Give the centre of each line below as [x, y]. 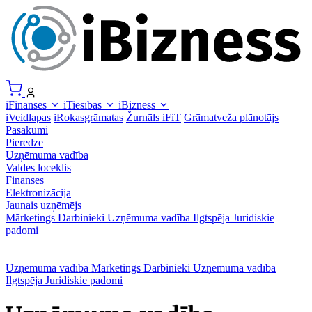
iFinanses [28, 104]
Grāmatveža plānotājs [231, 117]
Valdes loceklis [38, 167]
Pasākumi [27, 130]
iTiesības [84, 104]
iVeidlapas [28, 117]
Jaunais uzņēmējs [44, 205]
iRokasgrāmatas [88, 117]
